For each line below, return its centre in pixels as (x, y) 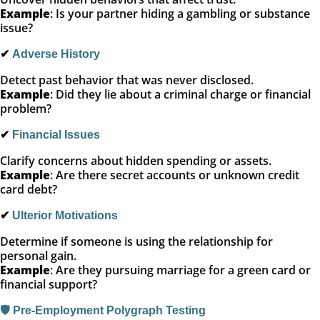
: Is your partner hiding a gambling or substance (180, 14)
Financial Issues (56, 135)
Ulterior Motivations (65, 216)
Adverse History (56, 54)
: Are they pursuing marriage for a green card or (180, 270)
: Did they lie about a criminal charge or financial (180, 95)
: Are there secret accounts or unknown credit (175, 175)
